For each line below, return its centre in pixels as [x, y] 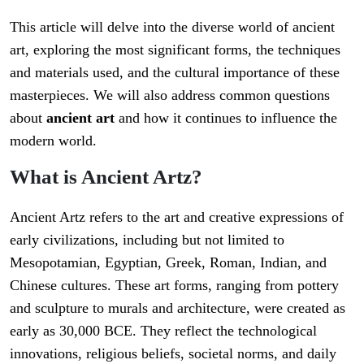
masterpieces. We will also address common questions [170, 95]
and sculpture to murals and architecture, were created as [178, 308]
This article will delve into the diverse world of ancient [172, 27]
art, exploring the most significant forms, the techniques [175, 50]
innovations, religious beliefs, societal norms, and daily [173, 354]
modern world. [53, 141]
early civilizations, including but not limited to [147, 240]
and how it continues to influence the [226, 118]
